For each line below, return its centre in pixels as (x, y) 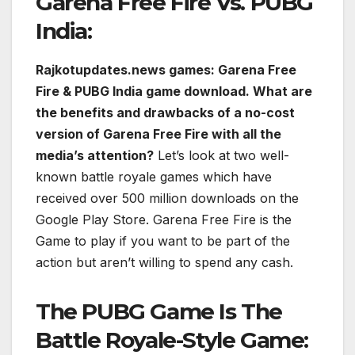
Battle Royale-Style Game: (172, 340)
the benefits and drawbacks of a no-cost (165, 112)
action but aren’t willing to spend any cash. (164, 262)
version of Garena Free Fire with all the (158, 134)
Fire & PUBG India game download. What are (174, 91)
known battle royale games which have (154, 176)
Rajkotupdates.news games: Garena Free (166, 69)
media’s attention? (95, 155)
